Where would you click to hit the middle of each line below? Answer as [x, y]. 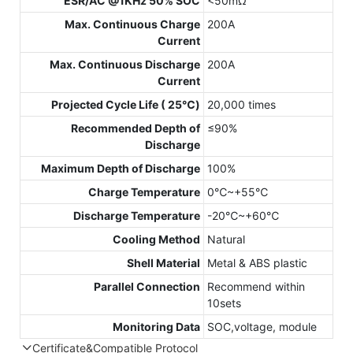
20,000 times [242, 105]
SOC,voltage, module [262, 327]
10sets [224, 303]
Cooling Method [156, 240]
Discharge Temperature [137, 216]
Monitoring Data [156, 327]
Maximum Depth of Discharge [121, 169]
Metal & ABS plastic [257, 263]
